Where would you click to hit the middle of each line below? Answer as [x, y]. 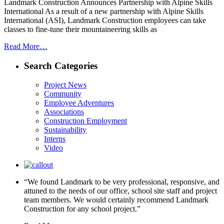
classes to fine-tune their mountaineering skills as [80, 29]
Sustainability [65, 130]
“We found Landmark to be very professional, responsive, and [122, 182]
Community [63, 94]
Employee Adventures [79, 103]
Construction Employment [85, 121]
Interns [55, 139]
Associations [64, 112]
